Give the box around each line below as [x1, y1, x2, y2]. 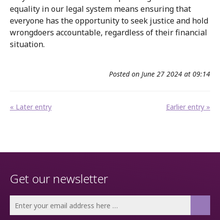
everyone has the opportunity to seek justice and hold [10, 15, 208, 26]
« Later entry [10, 102, 52, 111]
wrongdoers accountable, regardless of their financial [10, 27, 207, 38]
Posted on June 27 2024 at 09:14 [109, 69, 210, 79]
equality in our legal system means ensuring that [10, 3, 191, 14]
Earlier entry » [166, 102, 210, 111]
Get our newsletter [10, 170, 108, 187]
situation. [10, 39, 47, 50]
